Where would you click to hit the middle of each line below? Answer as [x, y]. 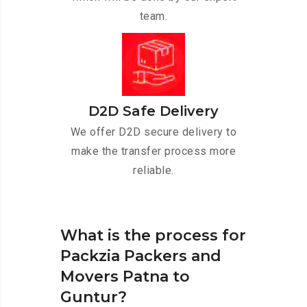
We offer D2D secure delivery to [153, 132]
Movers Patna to [125, 277]
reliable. [153, 171]
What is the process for [153, 236]
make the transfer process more [153, 151]
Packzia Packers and [141, 256]
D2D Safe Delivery [153, 111]
